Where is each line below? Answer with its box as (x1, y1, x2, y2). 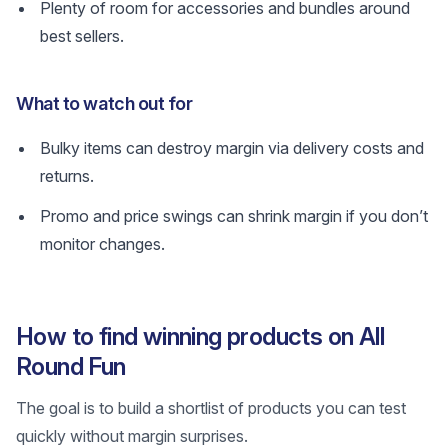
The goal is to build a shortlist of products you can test (16, 398, 406, 418)
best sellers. (40, 26, 124, 46)
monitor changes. (40, 234, 165, 254)
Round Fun (16, 352, 126, 381)
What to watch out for (16, 93, 193, 114)
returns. (40, 166, 94, 186)
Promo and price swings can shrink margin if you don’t (40, 206, 428, 226)
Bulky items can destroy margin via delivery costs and (40, 138, 424, 158)
